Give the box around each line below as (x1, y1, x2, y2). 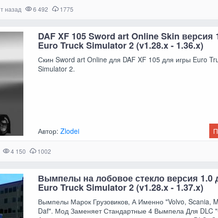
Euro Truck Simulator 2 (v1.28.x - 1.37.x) (38, 181, 204, 194)
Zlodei (60, 126, 80, 136)
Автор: (38, 126, 61, 136)
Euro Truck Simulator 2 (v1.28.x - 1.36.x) (38, 39, 204, 52)
